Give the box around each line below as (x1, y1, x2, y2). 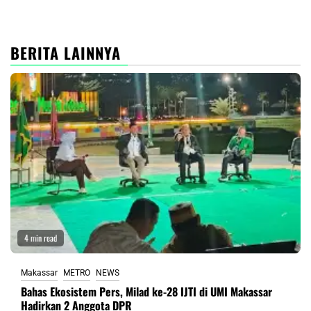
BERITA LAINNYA (10, 42, 121, 65)
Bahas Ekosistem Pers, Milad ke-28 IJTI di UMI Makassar (21, 283, 272, 301)
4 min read (24, 232, 57, 244)
